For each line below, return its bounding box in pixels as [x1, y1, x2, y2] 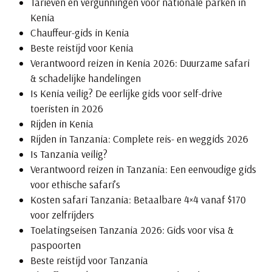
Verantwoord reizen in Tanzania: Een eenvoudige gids [30, 163, 256, 176]
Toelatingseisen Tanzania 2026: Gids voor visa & [30, 223, 234, 237]
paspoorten [30, 239, 81, 252]
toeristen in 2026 [30, 102, 103, 115]
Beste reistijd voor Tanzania [30, 254, 148, 267]
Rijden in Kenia [30, 117, 93, 131]
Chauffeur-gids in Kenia [30, 26, 129, 39]
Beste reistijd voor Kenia [30, 41, 134, 55]
